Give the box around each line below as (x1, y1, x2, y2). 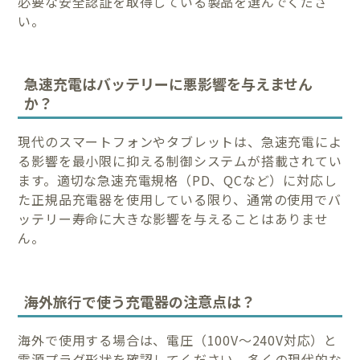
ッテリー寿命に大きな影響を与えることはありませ (18, 209, 329, 229)
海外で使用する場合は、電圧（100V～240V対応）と (18, 329, 338, 350)
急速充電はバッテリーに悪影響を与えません (24, 73, 313, 95)
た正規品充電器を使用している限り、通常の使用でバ (18, 190, 342, 210)
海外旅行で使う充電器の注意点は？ (24, 290, 256, 312)
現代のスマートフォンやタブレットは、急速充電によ (18, 132, 342, 152)
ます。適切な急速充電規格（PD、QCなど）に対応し (18, 170, 337, 190)
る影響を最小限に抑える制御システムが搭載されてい (18, 151, 342, 171)
